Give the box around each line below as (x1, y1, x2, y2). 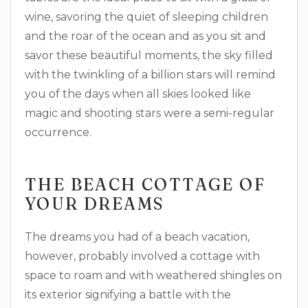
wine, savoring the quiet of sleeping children (25, 10, 268, 23)
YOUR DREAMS (25, 194, 164, 214)
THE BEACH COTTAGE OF (25, 175, 265, 195)
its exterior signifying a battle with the (25, 288, 231, 301)
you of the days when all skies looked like (25, 87, 251, 100)
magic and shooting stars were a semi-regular (25, 107, 274, 120)
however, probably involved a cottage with (25, 250, 260, 263)
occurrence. (25, 126, 91, 139)
